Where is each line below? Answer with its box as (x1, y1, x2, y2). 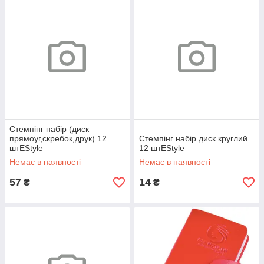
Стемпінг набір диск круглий (139, 134, 247, 144)
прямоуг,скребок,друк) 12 (9, 134, 107, 144)
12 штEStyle (139, 143, 184, 153)
